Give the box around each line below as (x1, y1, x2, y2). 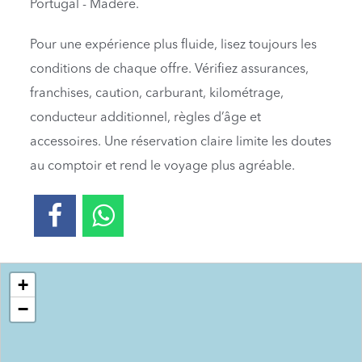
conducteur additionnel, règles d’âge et (30, 111, 262, 124)
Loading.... (2, 264, 48, 279)
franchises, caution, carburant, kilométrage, (30, 86, 284, 100)
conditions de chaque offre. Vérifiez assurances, (30, 62, 309, 76)
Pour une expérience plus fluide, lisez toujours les (30, 38, 318, 52)
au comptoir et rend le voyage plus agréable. (30, 159, 296, 173)
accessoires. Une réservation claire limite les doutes (30, 135, 332, 149)
